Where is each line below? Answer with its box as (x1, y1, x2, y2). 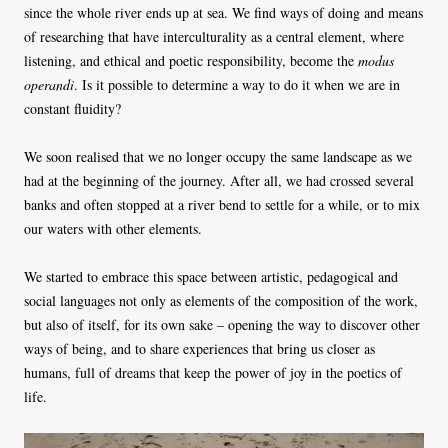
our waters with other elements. (24, 218, 202, 238)
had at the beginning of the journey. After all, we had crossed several (24, 170, 414, 190)
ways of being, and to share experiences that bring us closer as (24, 338, 375, 358)
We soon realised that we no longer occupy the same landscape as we (24, 146, 412, 166)
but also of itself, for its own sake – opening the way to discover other (24, 314, 420, 334)
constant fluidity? (24, 98, 126, 118)
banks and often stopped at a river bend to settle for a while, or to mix (24, 194, 420, 214)
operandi (24, 74, 74, 94)
